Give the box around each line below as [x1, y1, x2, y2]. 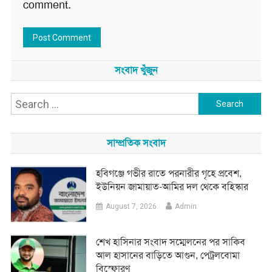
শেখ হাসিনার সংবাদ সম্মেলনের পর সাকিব [96, 235, 246, 248]
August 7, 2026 [106, 202, 157, 211]
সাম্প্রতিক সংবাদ [106, 137, 166, 150]
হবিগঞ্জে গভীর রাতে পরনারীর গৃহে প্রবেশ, [96, 167, 242, 180]
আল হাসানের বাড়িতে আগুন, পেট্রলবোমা [96, 248, 240, 262]
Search [198, 95, 233, 110]
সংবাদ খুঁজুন [114, 64, 158, 77]
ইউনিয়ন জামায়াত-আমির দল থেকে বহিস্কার [96, 180, 249, 194]
